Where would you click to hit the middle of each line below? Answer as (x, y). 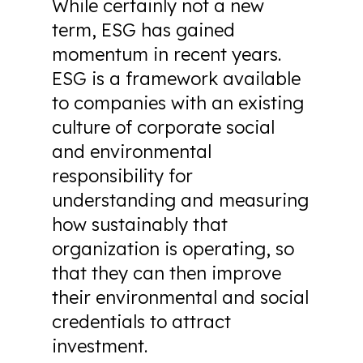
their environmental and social (180, 297)
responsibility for (122, 176)
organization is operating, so (173, 249)
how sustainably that (140, 224)
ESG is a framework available (176, 79)
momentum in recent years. (167, 54)
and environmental (132, 152)
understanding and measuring (180, 200)
